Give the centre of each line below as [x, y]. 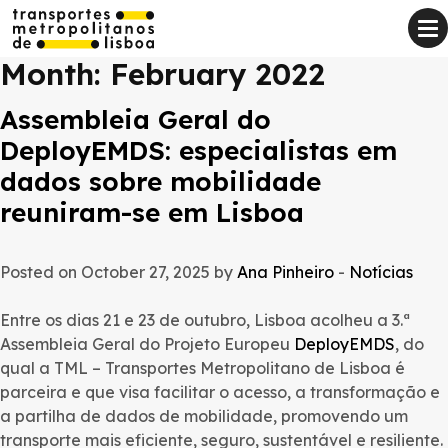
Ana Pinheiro [285, 272]
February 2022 [217, 74]
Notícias [381, 272]
